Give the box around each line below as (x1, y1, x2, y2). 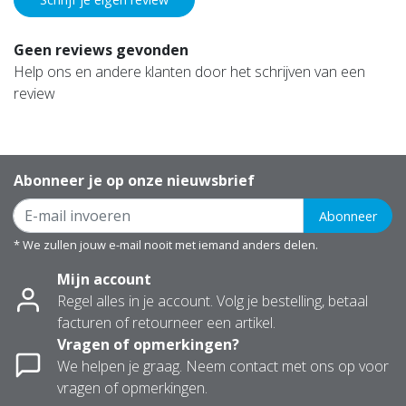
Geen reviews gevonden (14, 40, 188, 61)
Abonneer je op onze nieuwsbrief (14, 170, 255, 191)
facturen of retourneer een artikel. (57, 313, 275, 333)
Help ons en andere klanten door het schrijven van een (14, 62, 365, 82)
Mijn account (57, 269, 151, 290)
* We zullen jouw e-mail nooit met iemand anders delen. (14, 237, 318, 254)
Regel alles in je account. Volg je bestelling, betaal (57, 291, 368, 312)
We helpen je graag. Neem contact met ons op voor (57, 356, 389, 377)
